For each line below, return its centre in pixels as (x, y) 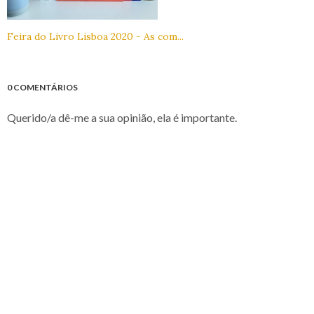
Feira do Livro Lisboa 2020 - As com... (95, 37)
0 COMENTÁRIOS (42, 88)
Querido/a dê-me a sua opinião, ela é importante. (122, 118)
